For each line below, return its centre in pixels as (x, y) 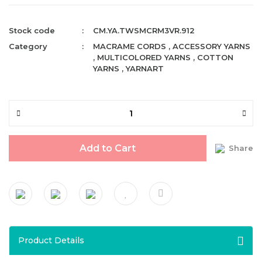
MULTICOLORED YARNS (144, 57)
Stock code (32, 30)
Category (28, 46)
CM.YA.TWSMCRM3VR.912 (144, 30)
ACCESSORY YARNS (212, 46)
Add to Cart (108, 148)
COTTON (216, 57)
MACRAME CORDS (130, 46)
